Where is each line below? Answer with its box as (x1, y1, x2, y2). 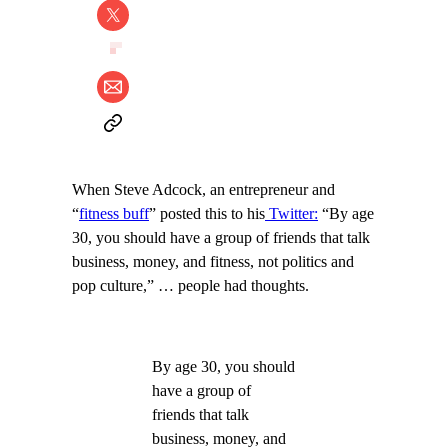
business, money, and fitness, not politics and (72, 253, 354, 272)
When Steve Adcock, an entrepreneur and (72, 181, 335, 200)
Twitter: (265, 205, 318, 224)
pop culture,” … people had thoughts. (72, 277, 309, 296)
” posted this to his (149, 205, 265, 224)
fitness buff (79, 205, 149, 224)
